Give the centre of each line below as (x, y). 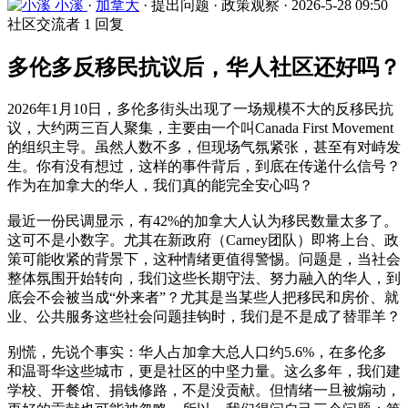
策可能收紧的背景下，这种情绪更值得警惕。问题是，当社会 (204, 259)
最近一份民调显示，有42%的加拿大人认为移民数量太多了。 (203, 220)
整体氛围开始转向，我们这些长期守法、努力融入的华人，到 (204, 278)
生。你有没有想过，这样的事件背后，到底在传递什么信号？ (204, 166)
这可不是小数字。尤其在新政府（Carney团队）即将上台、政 (203, 240)
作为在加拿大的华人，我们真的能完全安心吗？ (160, 185)
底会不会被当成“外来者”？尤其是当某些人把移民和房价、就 (203, 297)
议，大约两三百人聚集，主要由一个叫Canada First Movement (200, 127)
